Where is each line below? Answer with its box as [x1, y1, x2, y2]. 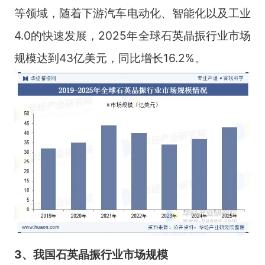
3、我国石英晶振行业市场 [14, 247, 146, 261]
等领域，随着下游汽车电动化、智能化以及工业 [14, 6, 251, 21]
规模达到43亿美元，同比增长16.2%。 [14, 51, 206, 66]
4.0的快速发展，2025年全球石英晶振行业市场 [14, 28, 251, 43]
